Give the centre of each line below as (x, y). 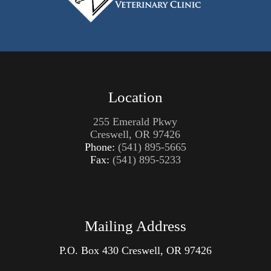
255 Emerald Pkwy (135, 122)
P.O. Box (80, 251)
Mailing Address (135, 226)
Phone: (101, 147)
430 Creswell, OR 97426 (157, 251)
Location (135, 97)
